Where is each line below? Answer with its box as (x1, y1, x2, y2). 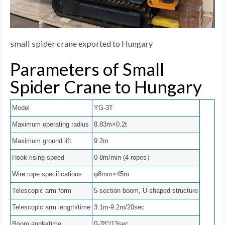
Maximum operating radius (12, 121, 89, 129)
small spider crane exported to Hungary (10, 38, 153, 48)
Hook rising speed (12, 154, 64, 162)
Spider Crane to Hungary (10, 75, 202, 97)
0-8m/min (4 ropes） (94, 154, 153, 162)
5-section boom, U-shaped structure (94, 187, 198, 195)
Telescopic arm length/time (12, 203, 90, 211)
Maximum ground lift (12, 137, 71, 145)
